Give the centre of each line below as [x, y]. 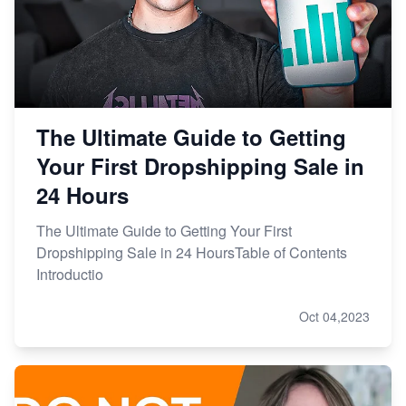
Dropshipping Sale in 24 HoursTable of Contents [192, 252]
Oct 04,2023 [334, 316]
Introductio [70, 274]
